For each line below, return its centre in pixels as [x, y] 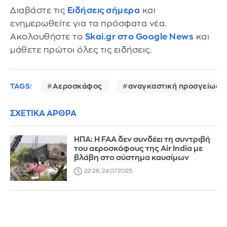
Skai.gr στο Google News [139, 37]
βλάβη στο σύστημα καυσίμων [132, 158]
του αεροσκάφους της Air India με [139, 148]
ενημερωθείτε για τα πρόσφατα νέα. [88, 24]
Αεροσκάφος [77, 86]
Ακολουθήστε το [48, 37]
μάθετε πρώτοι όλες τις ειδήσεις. [81, 50]
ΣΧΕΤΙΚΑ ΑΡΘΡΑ [43, 113]
